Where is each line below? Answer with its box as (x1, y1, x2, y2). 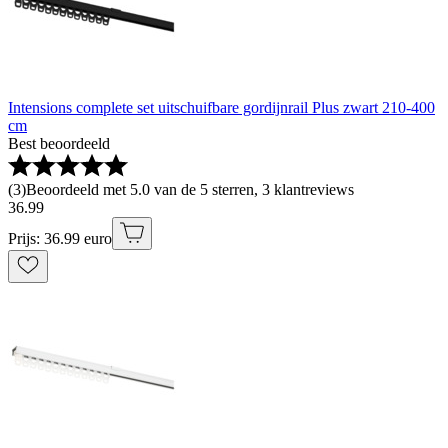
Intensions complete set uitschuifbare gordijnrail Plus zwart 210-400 (8, 99, 435, 117)
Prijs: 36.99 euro (8, 230, 112, 248)
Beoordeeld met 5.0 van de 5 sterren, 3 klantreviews (26, 181, 354, 199)
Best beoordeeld (8, 135, 110, 153)
